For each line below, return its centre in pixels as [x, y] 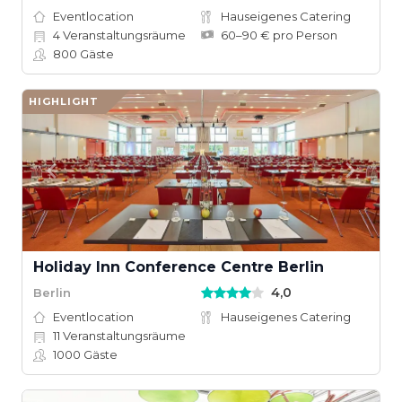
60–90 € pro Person [279, 35]
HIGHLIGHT [64, 101]
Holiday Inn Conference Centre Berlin [179, 267]
